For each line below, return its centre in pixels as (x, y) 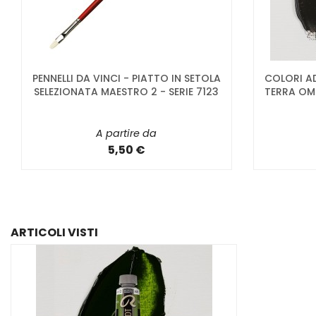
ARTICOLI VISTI (54, 232)
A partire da (127, 134)
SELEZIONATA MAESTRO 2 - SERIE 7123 (127, 92)
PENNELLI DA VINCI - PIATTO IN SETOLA (126, 79)
